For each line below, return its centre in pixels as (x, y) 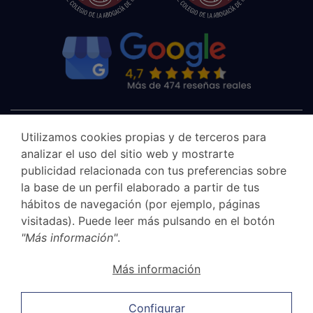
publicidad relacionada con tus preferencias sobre (154, 170)
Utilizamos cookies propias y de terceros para (144, 137)
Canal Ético (36, 271)
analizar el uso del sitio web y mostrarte (128, 154)
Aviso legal (35, 249)
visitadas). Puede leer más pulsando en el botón (148, 221)
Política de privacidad (60, 293)
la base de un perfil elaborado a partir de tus (140, 187)
